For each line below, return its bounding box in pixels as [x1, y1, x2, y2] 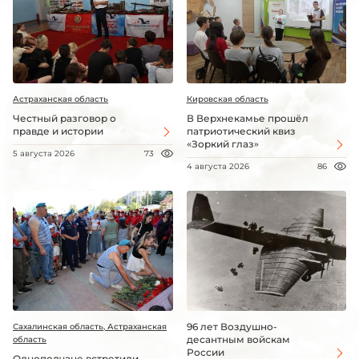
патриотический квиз [186, 125, 296, 138]
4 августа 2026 [186, 161, 249, 172]
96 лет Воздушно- [186, 320, 277, 333]
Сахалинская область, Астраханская [13, 321, 167, 332]
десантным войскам [186, 333, 290, 345]
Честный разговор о [13, 112, 116, 125]
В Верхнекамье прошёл [186, 112, 309, 125]
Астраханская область [13, 94, 108, 105]
